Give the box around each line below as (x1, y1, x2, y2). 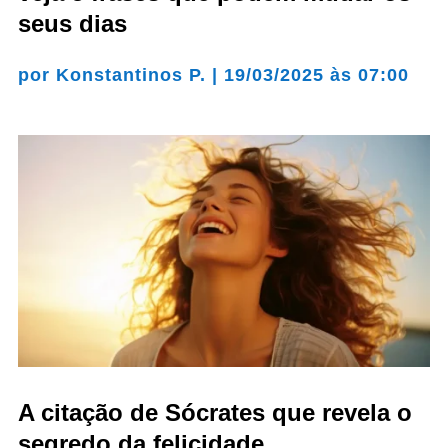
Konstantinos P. (55, 65, 206, 86)
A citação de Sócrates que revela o (17, 399, 412, 427)
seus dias (17, 10, 127, 38)
